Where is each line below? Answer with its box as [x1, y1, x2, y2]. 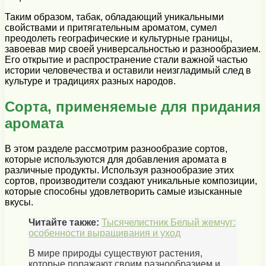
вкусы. [5, 197, 33, 207]
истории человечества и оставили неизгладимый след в [5, 65, 251, 75]
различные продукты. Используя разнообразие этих [5, 164, 234, 175]
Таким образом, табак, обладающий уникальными [5, 11, 224, 22]
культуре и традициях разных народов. [5, 75, 176, 86]
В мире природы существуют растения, [28, 248, 202, 258]
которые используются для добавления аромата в [5, 154, 227, 164]
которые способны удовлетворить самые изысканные [5, 186, 242, 197]
